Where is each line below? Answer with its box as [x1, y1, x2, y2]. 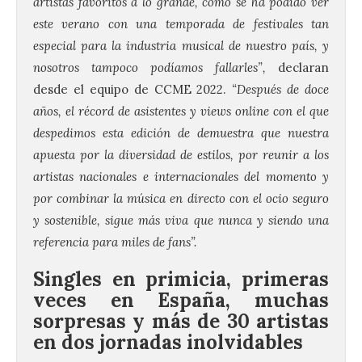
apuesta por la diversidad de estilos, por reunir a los [33, 146, 329, 162]
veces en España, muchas [33, 287, 329, 313]
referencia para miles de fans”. [33, 234, 196, 250]
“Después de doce [232, 81, 329, 97]
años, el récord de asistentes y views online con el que [33, 103, 329, 119]
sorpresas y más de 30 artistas [33, 308, 329, 334]
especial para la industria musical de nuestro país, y [33, 37, 329, 53]
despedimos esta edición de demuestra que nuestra [33, 124, 329, 141]
